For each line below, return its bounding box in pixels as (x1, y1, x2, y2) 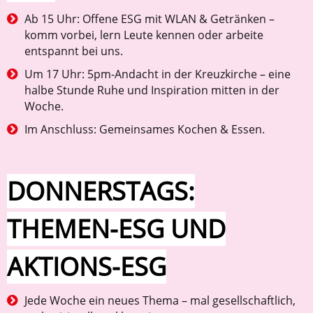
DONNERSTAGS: (7, 174, 195, 209)
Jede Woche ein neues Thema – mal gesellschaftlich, (24, 293, 296, 309)
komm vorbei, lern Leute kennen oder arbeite (24, 27, 263, 43)
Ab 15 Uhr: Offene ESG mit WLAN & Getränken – (24, 11, 275, 27)
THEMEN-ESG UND (7, 212, 226, 247)
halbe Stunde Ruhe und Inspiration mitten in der (24, 82, 279, 99)
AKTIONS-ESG (7, 249, 166, 284)
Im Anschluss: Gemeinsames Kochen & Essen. (24, 122, 265, 138)
